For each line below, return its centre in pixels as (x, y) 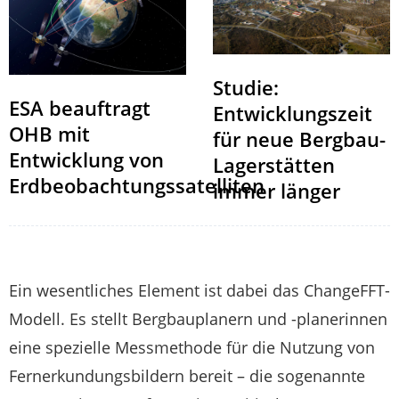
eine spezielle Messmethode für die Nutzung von (192, 348)
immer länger (277, 191)
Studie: (246, 88)
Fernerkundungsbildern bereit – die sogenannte (187, 376)
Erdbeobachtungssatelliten (137, 185)
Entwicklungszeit (293, 114)
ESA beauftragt (80, 107)
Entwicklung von (86, 159)
